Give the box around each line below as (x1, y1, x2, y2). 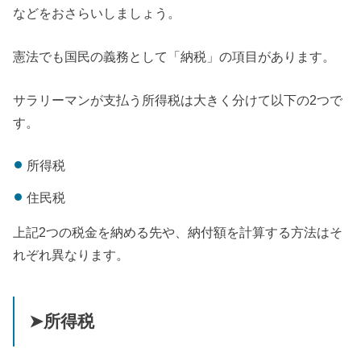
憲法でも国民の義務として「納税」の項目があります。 (13, 48, 336, 64)
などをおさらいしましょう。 (13, 5, 181, 20)
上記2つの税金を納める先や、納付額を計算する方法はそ (13, 224, 343, 239)
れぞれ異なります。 (13, 247, 130, 262)
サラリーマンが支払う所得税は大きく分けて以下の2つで (13, 93, 343, 108)
